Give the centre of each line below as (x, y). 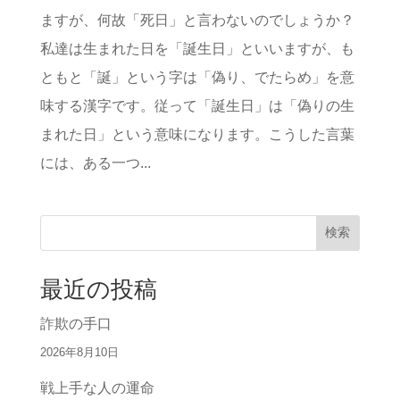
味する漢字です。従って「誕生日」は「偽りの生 (197, 106)
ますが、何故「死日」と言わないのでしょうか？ (197, 21)
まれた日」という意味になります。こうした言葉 (197, 135)
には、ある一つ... (95, 163)
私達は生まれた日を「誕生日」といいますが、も (197, 49)
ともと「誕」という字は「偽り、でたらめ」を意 (197, 78)
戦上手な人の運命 (97, 388)
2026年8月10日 (79, 353)
